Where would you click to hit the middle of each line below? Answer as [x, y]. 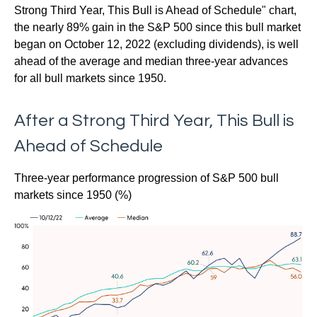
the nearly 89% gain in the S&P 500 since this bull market [157, 27]
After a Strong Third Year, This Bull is [154, 121]
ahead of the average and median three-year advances [151, 61]
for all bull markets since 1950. [90, 78]
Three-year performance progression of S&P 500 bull [146, 178]
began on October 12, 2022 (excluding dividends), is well [156, 44]
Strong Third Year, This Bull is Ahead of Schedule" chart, [155, 10]
